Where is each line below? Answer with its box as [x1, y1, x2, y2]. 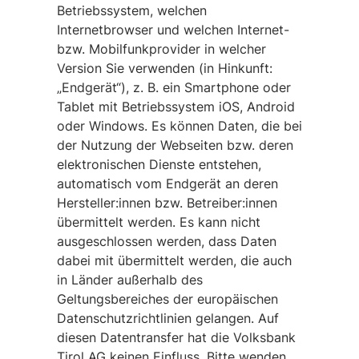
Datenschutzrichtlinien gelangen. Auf [56, 310, 279, 326]
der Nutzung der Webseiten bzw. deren [56, 137, 293, 153]
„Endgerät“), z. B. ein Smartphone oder [56, 79, 291, 95]
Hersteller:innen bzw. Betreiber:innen [56, 195, 277, 211]
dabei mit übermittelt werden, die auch [56, 252, 292, 268]
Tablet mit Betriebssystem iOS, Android [56, 99, 295, 115]
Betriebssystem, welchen [56, 2, 207, 18]
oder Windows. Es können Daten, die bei [56, 118, 302, 134]
